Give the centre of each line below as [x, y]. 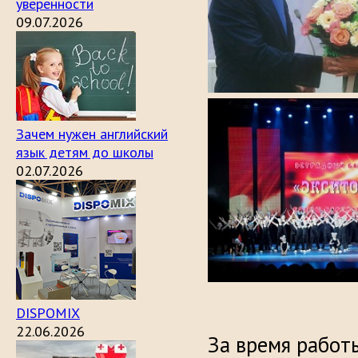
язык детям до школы [85, 152]
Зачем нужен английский [92, 134]
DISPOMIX [48, 313]
